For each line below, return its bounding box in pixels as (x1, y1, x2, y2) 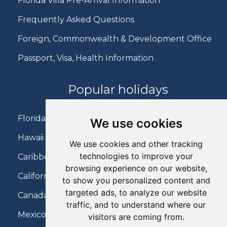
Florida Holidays (18, 113, 82, 124)
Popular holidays (67, 82, 168, 97)
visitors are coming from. (88, 212, 184, 222)
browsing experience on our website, (65, 163, 207, 173)
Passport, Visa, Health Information (18, 53, 154, 63)
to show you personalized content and (62, 175, 210, 185)
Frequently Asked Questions (18, 15, 134, 25)
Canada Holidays (18, 191, 84, 201)
